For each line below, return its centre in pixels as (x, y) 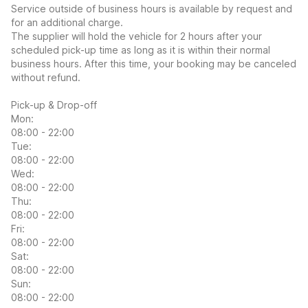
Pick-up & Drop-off (54, 105)
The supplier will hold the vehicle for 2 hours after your (136, 36)
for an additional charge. (67, 22)
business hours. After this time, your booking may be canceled (154, 64)
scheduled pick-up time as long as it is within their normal (141, 50)
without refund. (46, 77)
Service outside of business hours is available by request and (152, 9)
